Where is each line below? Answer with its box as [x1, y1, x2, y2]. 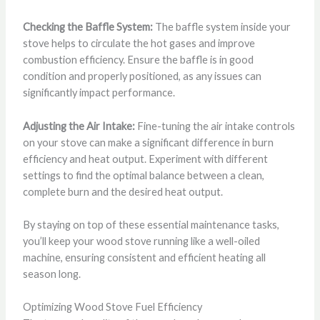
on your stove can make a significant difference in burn [22, 136, 274, 149]
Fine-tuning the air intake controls [134, 119, 295, 132]
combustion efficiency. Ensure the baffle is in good [22, 54, 254, 66]
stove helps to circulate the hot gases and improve [22, 37, 255, 50]
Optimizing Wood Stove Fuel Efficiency [22, 301, 202, 314]
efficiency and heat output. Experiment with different [22, 152, 268, 165]
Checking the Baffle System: [22, 21, 153, 34]
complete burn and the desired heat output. [22, 185, 223, 198]
